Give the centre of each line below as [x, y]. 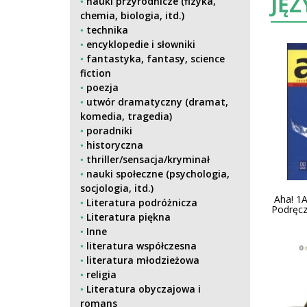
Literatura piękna [128, 217]
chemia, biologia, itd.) [132, 15]
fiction [96, 73]
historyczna [115, 145]
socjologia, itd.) [117, 188]
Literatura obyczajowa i [144, 289]
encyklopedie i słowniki [141, 44]
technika [107, 30]
